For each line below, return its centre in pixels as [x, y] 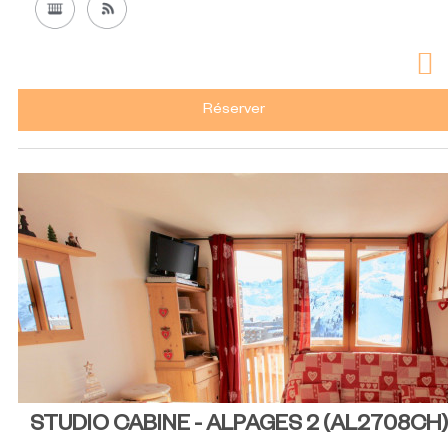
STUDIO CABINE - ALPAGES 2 [176, 427]
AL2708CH [385, 427]
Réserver [234, 111]
